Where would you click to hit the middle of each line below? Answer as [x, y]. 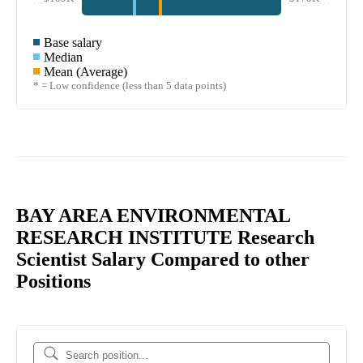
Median [63, 57]
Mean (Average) [85, 71]
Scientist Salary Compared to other [163, 260]
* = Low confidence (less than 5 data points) [130, 85]
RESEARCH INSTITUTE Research [165, 238]
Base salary [73, 42]
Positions [53, 282]
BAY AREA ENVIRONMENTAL [153, 216]
